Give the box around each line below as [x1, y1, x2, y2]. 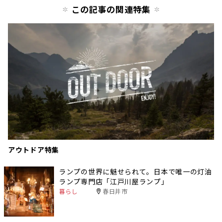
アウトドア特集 [8, 144, 59, 155]
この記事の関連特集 [71, 2, 151, 15]
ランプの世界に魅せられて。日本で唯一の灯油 [59, 166, 212, 176]
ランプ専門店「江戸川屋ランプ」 [59, 176, 168, 186]
